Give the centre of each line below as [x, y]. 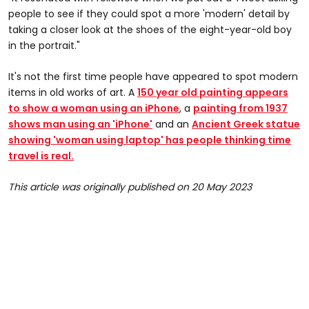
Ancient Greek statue [246, 124]
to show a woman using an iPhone [94, 108]
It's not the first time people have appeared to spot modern [153, 76]
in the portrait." [44, 45]
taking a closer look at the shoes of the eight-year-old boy [150, 29]
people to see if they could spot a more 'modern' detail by [149, 13]
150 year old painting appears [213, 92]
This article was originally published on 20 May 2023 [130, 187]
